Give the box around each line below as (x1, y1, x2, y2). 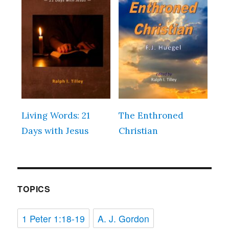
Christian (118, 125, 158, 137)
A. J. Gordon (97, 212, 149, 225)
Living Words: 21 (21, 110, 90, 122)
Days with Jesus (21, 125, 89, 137)
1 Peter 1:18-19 (22, 212, 85, 225)
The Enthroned (118, 110, 184, 122)
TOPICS (17, 183, 51, 195)
